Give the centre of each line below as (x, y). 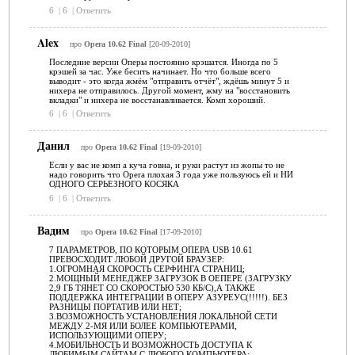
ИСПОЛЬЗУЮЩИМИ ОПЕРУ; (107, 335)
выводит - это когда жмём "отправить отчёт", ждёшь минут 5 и (169, 80)
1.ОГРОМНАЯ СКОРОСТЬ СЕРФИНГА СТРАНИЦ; (147, 268)
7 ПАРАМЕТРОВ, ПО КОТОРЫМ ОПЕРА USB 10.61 (151, 249)
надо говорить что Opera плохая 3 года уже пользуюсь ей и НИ (171, 174)
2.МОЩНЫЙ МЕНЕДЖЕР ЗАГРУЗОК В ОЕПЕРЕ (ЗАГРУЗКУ (170, 278)
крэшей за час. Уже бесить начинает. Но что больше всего (160, 71)
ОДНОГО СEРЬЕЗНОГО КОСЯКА (114, 184)
